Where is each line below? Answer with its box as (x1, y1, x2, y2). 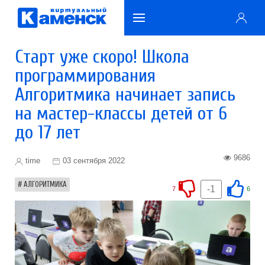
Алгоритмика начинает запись (15, 83, 235, 105)
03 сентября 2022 (63, 156, 125, 165)
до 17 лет (15, 121, 80, 143)
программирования (15, 64, 156, 86)
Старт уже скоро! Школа (15, 46, 189, 67)
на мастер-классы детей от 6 (15, 102, 227, 124)
